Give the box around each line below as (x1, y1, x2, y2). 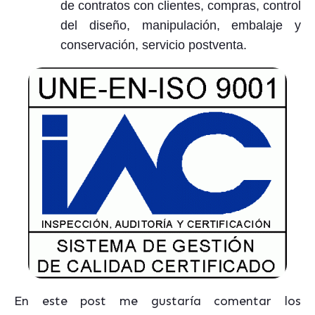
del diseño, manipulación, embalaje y (60, 18, 301, 32)
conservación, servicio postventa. (60, 38, 247, 52)
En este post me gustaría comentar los (14, 293, 301, 309)
